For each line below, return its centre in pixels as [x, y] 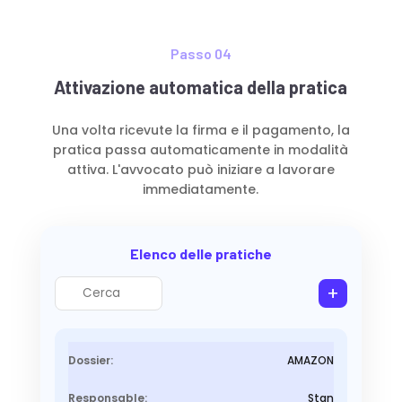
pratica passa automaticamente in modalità [201, 150]
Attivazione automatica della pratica [201, 87]
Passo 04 [201, 54]
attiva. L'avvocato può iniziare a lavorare [201, 170]
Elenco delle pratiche [201, 254]
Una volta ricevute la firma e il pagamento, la [201, 131]
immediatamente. [201, 190]
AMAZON [311, 361]
